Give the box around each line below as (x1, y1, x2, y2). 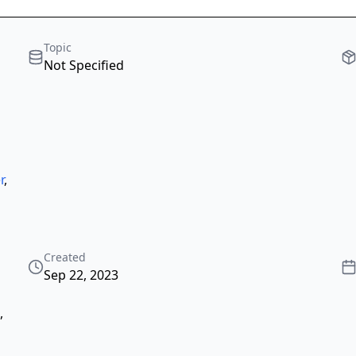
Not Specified (44, 56, 125, 75)
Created (44, 250, 87, 265)
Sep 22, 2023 (44, 266, 119, 284)
